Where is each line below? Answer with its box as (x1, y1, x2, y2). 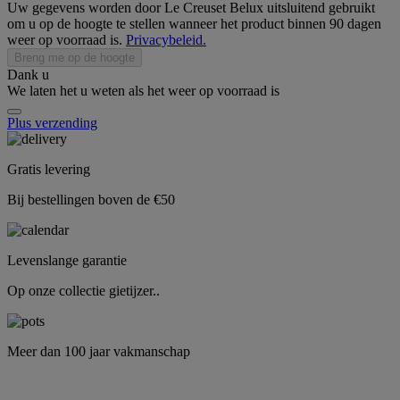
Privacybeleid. (126, 32, 206, 48)
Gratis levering (7, 162, 90, 178)
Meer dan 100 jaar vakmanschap (7, 344, 190, 360)
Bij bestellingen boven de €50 (7, 192, 175, 208)
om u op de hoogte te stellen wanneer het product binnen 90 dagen (7, 16, 381, 32)
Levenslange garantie (7, 253, 127, 269)
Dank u (7, 67, 49, 83)
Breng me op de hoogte (14, 51, 135, 65)
